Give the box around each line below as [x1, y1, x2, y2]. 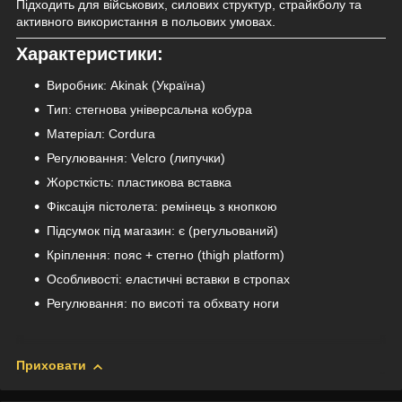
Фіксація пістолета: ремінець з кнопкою [47, 199, 277, 214]
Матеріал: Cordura [47, 127, 155, 142]
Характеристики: [16, 43, 163, 64]
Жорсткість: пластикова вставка [47, 175, 232, 190]
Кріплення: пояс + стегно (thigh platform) [47, 248, 284, 263]
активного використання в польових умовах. [16, 13, 275, 29]
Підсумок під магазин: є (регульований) [47, 223, 278, 239]
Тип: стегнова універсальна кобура [47, 102, 252, 118]
